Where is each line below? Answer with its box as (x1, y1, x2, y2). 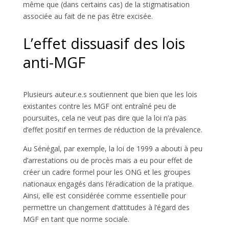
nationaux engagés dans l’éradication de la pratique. (22, 178, 194, 189)
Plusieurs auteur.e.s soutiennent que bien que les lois (22, 89, 197, 99)
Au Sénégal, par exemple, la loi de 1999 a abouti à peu (22, 143, 202, 153)
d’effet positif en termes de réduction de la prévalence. (22, 124, 202, 134)
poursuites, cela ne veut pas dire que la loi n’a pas (22, 112, 187, 123)
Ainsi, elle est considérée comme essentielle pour (22, 190, 186, 200)
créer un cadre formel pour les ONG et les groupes (22, 167, 191, 177)
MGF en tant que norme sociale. (22, 214, 129, 224)
